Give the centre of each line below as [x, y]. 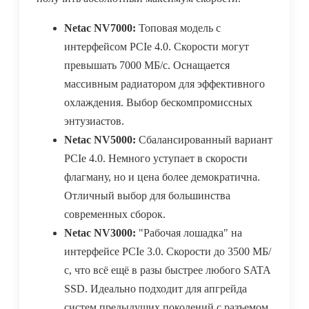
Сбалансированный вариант [204, 140]
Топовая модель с [178, 28]
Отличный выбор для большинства [147, 196]
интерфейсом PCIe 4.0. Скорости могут [157, 47]
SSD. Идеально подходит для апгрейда [156, 289]
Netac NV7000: [100, 28]
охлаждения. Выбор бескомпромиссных [158, 103]
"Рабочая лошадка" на [189, 233]
